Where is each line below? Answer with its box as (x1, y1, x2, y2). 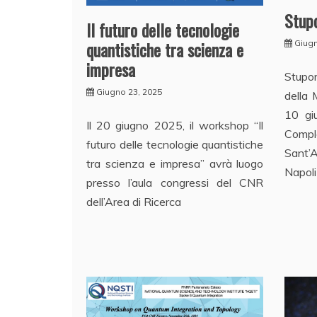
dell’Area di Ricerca (86, 195, 181, 209)
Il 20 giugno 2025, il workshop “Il (86, 118, 264, 133)
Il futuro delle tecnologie (86, 17, 239, 43)
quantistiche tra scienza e (86, 37, 243, 63)
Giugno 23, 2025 (96, 86, 162, 98)
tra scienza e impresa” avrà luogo (86, 156, 264, 171)
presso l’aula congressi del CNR (86, 175, 264, 190)
